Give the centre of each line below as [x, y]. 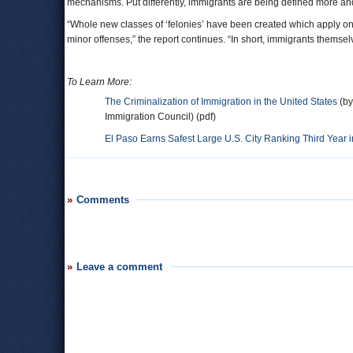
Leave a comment [119, 267]
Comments [103, 200]
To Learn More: [99, 82]
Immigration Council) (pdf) [160, 117]
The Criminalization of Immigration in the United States [221, 102]
